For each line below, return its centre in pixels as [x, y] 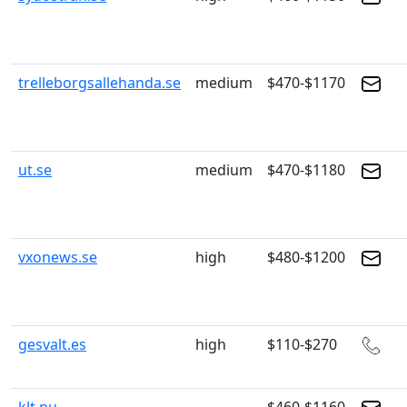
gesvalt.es [52, 344]
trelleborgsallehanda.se [99, 83]
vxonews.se [58, 257]
